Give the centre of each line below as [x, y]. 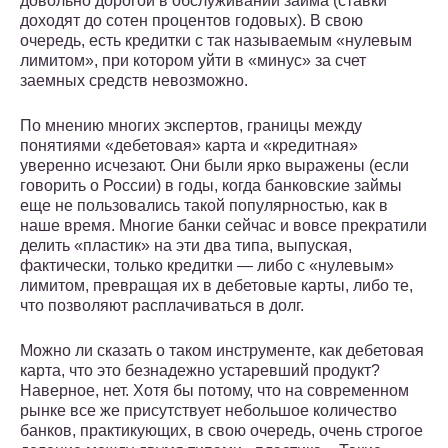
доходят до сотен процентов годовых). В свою [191, 21]
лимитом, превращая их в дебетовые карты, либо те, [216, 286]
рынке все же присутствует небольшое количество [208, 411]
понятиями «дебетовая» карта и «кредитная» [189, 146]
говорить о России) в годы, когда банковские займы [211, 186]
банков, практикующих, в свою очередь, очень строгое [221, 431]
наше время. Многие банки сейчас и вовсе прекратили [223, 226]
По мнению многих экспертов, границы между [191, 126]
